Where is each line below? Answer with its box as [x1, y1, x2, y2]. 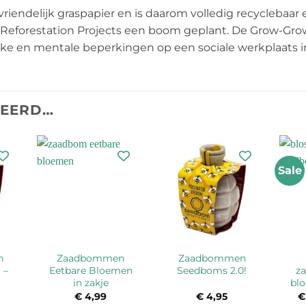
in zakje [72, 276, 109, 289]
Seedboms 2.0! [177, 264, 247, 277]
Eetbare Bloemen [48, 264, 133, 277]
